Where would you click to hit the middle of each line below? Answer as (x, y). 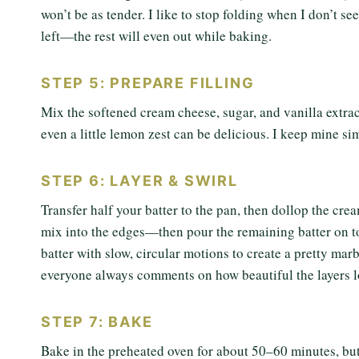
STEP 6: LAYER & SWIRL (139, 181)
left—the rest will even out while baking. (156, 36)
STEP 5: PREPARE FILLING (148, 83)
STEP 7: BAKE (97, 322)
